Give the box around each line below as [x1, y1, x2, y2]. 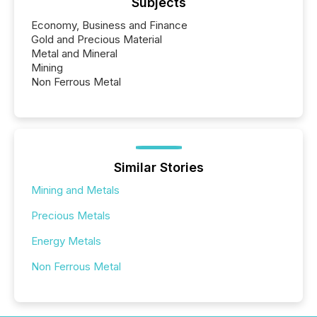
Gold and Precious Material [31, 32, 162, 46]
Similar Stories [113, 159, 204, 175]
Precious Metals [31, 208, 110, 222]
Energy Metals [31, 234, 101, 248]
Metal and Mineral [31, 46, 117, 60]
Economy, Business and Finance [31, 18, 188, 32]
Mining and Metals [31, 183, 120, 197]
